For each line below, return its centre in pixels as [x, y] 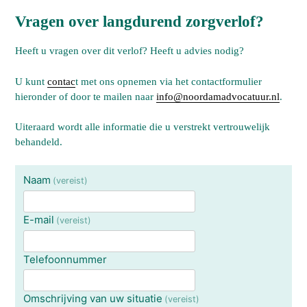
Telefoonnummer [65, 259]
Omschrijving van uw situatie [93, 299]
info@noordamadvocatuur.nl [218, 96]
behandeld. [39, 142]
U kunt [32, 81]
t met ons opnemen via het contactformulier [169, 81]
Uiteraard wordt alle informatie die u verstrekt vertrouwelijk [143, 127]
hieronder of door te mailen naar [86, 96]
